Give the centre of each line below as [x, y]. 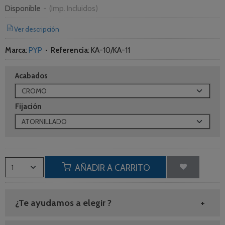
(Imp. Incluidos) [74, 8]
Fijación [28, 106]
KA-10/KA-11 [110, 50]
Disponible [23, 8]
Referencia [69, 50]
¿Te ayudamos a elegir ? [63, 203]
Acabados [31, 76]
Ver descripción [37, 29]
